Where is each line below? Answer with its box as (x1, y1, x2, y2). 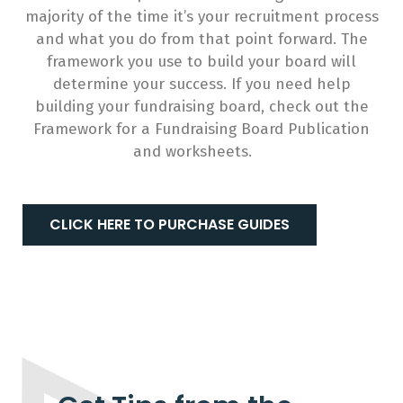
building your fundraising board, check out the (34, 97, 369, 117)
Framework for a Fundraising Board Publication (33, 120, 370, 139)
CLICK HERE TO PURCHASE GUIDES (49, 213, 290, 235)
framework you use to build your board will (47, 52, 356, 72)
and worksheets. (133, 142, 270, 162)
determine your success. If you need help (52, 75, 351, 94)
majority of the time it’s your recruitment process (24, 7, 379, 27)
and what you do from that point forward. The (35, 30, 368, 49)
